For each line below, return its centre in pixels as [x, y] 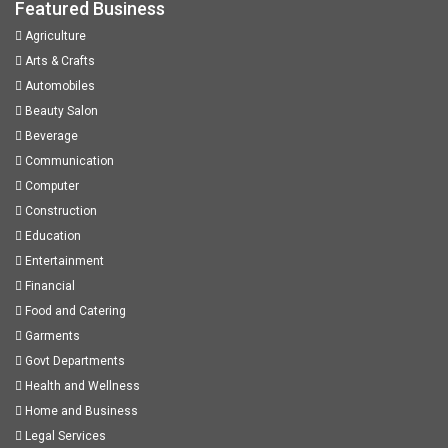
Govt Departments [73, 361]
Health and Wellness [81, 386]
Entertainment [63, 261]
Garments [51, 336]
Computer [50, 186]
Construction [59, 211]
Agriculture [54, 36]
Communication [68, 161]
